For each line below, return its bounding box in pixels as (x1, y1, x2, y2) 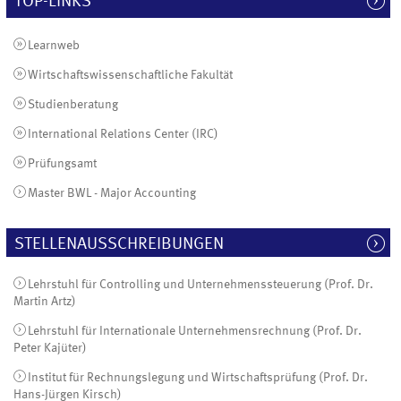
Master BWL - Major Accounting (27, 186, 196, 200)
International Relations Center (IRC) (27, 127, 218, 141)
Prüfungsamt (27, 157, 97, 170)
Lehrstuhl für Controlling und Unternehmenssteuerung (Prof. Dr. (27, 277, 373, 291)
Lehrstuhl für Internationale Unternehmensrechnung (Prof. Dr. (27, 325, 362, 337)
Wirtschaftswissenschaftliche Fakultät (27, 68, 233, 81)
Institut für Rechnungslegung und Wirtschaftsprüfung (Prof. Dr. (27, 371, 368, 385)
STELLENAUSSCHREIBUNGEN (14, 235, 225, 252)
